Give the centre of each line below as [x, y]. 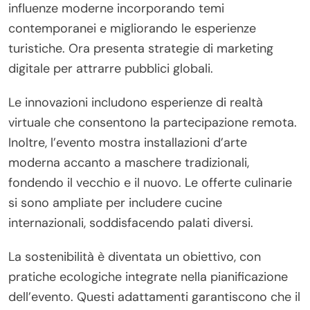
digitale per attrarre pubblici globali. [111, 68]
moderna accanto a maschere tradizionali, [129, 162]
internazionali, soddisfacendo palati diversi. [131, 222]
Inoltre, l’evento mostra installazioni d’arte [128, 142]
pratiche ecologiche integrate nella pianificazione [148, 276]
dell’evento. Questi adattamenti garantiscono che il [154, 297]
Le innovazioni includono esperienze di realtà [136, 102]
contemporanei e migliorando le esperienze [132, 28]
